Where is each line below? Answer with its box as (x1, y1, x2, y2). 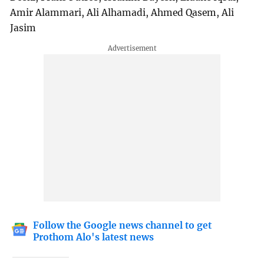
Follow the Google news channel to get (33, 220, 212, 232)
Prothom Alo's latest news (33, 232, 154, 243)
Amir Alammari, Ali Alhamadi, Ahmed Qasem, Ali (10, 6, 235, 18)
